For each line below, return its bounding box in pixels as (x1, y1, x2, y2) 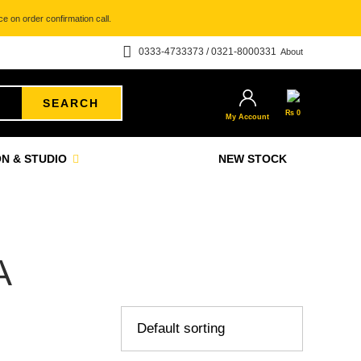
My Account (226, 113, 269, 121)
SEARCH (43, 97, 100, 110)
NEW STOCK (218, 152, 287, 165)
